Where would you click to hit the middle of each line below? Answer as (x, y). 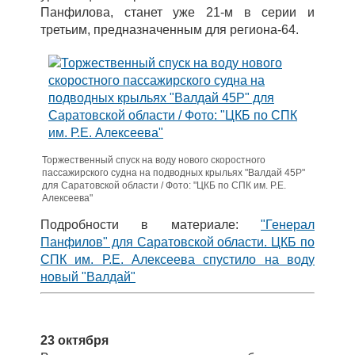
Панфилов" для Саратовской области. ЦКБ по (177, 242)
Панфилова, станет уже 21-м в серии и (177, 12)
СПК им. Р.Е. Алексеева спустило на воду (177, 260)
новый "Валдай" (88, 277)
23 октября (74, 340)
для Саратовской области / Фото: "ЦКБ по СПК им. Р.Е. (164, 185)
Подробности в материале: (151, 225)
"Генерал (288, 225)
